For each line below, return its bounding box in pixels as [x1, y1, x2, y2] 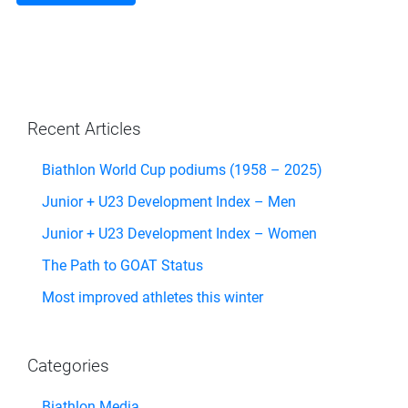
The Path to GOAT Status [42, 257, 203, 274]
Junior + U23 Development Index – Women [42, 225, 317, 242]
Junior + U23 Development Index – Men [42, 193, 296, 210]
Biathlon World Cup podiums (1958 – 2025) [42, 161, 322, 178]
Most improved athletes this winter [42, 289, 263, 306]
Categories [27, 355, 109, 376]
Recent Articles [27, 118, 141, 139]
